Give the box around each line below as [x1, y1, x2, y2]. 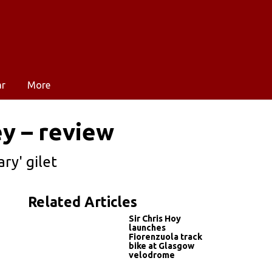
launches [129, 222, 166, 233]
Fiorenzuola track [129, 231, 202, 242]
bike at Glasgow [129, 240, 194, 251]
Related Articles [28, 194, 137, 209]
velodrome [129, 250, 175, 260]
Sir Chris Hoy [129, 213, 181, 223]
